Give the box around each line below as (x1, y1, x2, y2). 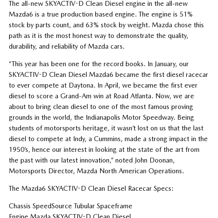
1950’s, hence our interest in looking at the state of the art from (8, 145, 200, 153)
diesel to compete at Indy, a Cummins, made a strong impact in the (8, 134, 208, 143)
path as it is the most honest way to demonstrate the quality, (8, 31, 188, 39)
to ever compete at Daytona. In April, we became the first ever (8, 81, 198, 89)
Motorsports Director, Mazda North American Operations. (8, 166, 184, 175)
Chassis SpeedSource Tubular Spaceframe (8, 201, 132, 210)
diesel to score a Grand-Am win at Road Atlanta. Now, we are (8, 91, 194, 100)
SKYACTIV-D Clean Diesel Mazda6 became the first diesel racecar (8, 70, 208, 78)
